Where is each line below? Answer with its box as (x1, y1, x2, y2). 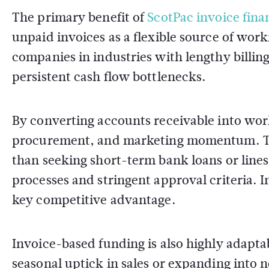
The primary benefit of (12, 8, 148, 26)
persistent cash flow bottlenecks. (12, 67, 207, 86)
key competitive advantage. (12, 190, 176, 209)
